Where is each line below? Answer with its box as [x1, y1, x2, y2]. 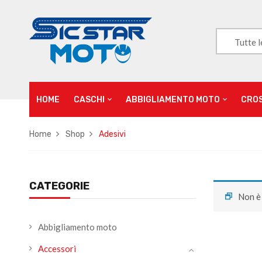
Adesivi [99, 129, 126, 139]
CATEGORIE [29, 180, 89, 192]
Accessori [38, 243, 76, 254]
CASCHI [74, 94, 105, 105]
